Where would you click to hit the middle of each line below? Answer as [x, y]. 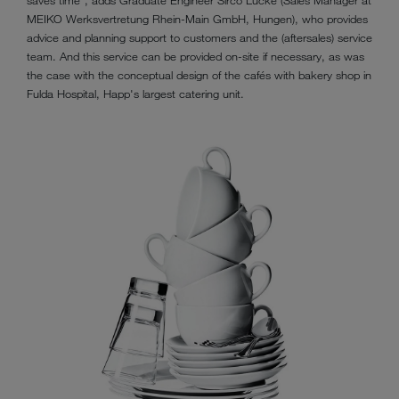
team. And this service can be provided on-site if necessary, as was [195, 57]
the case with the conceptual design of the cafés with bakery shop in [199, 75]
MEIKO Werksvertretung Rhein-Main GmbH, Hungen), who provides [197, 19]
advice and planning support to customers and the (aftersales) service [199, 38]
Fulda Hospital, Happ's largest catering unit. [135, 94]
